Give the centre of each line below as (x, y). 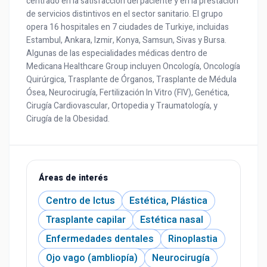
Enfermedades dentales (100, 239)
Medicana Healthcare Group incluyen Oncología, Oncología (133, 66)
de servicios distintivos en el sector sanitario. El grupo (125, 14)
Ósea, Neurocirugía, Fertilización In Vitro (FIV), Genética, (128, 93)
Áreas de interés (73, 178)
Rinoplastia (193, 239)
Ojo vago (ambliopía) (92, 258)
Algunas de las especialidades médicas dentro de (117, 53)
